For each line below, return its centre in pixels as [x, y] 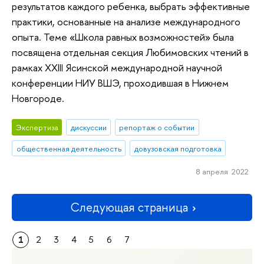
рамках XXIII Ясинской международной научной [117, 68]
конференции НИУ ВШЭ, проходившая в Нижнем [120, 83]
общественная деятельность [69, 148]
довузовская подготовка [178, 148]
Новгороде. [38, 98]
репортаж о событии [157, 127]
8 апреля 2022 [222, 172]
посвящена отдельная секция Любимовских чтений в [130, 52]
